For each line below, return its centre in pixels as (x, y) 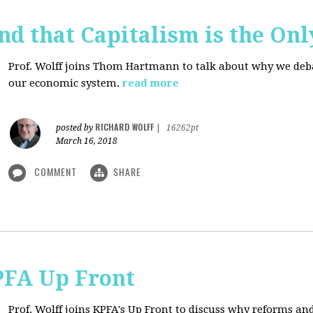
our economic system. (64, 83)
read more (151, 83)
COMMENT (56, 172)
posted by (75, 128)
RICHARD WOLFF (124, 127)
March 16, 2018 (87, 141)
